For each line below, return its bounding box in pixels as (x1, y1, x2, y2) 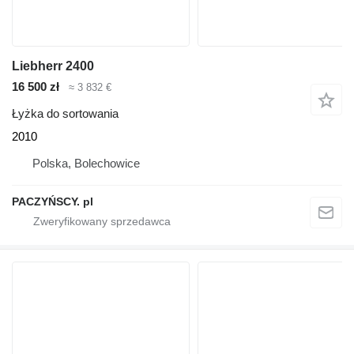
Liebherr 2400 (12, 58, 94, 73)
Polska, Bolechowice (32, 156, 140, 171)
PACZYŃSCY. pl (12, 195, 93, 209)
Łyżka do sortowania (12, 107, 119, 121)
